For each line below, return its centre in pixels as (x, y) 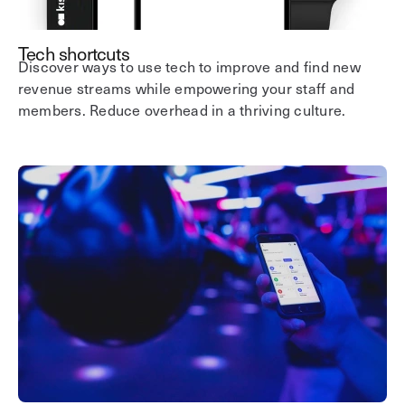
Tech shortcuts (74, 54)
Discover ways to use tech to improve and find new (189, 66)
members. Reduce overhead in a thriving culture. (182, 109)
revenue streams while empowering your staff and (187, 87)
